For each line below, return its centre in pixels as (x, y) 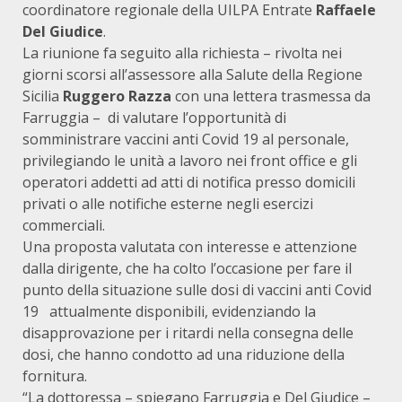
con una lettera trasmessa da (271, 96)
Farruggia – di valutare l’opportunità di (154, 118)
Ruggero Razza (117, 96)
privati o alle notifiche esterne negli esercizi (168, 204)
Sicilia (43, 96)
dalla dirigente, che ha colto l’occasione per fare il (187, 268)
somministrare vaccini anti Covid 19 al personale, (186, 139)
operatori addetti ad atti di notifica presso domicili (189, 182)
